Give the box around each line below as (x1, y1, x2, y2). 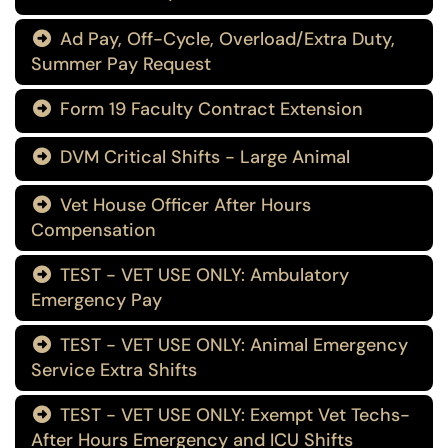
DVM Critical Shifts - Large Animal (55, 145, 350, 169)
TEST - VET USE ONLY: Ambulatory (55, 263, 349, 287)
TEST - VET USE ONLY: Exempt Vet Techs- (55, 403, 410, 427)
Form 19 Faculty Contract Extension (55, 97, 363, 121)
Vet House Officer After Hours (55, 193, 311, 217)
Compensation (31, 218, 156, 242)
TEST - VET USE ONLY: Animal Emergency (55, 333, 408, 357)
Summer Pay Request (31, 52, 211, 76)
